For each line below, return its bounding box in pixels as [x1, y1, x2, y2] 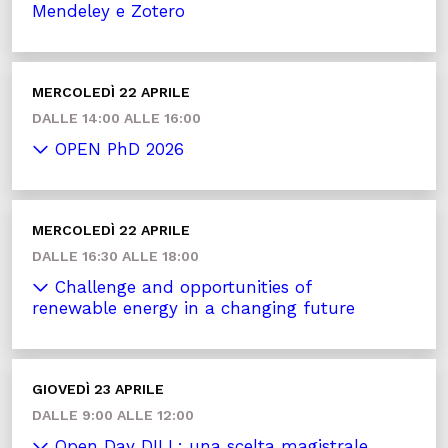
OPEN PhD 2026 [49, 139, 184, 160]
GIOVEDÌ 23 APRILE [32, 381, 164, 398]
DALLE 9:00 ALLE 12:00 [32, 407, 194, 424]
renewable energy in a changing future [32, 298, 355, 319]
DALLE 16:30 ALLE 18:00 [32, 248, 199, 265]
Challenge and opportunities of [49, 277, 312, 298]
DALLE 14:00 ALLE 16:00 [32, 110, 201, 127]
